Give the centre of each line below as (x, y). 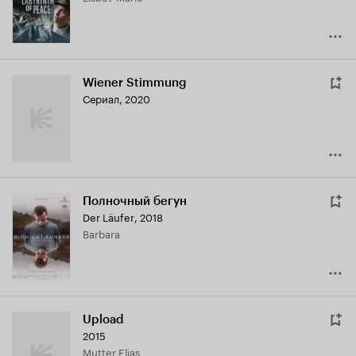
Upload (103, 320)
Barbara (104, 233)
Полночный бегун (135, 201)
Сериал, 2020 (116, 98)
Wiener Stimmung (135, 83)
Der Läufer (108, 217)
